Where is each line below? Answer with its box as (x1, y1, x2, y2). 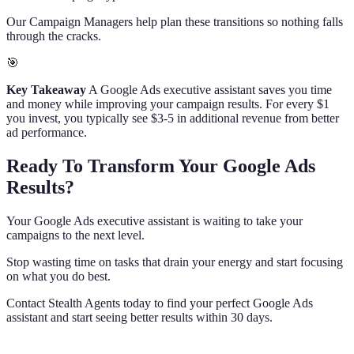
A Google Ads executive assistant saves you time (86, 82, 332, 96)
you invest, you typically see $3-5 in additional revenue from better (6, 111, 339, 125)
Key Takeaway (6, 82, 86, 96)
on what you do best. (6, 269, 111, 283)
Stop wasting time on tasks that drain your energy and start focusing (6, 254, 343, 269)
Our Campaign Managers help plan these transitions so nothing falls (6, 14, 343, 28)
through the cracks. (6, 28, 101, 43)
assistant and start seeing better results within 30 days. (6, 310, 273, 324)
